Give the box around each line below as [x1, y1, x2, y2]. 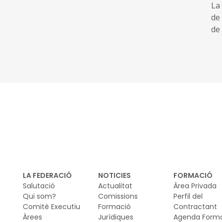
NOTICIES [98, 170, 131, 180]
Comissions [98, 191, 138, 201]
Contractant [173, 201, 217, 212]
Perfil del [173, 191, 203, 201]
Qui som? [23, 191, 56, 201]
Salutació [23, 180, 55, 191]
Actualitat [98, 180, 132, 191]
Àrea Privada [173, 180, 217, 191]
